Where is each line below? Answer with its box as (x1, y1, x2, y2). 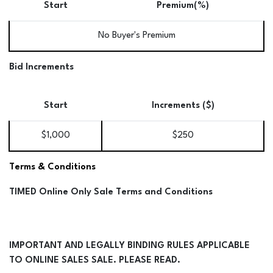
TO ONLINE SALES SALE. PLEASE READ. (9, 255, 180, 265)
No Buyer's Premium (97, 30, 175, 40)
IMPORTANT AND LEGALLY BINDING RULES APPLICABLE (9, 241, 250, 250)
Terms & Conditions (9, 162, 96, 172)
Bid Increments (9, 62, 74, 72)
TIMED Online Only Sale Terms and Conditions (9, 187, 215, 197)
